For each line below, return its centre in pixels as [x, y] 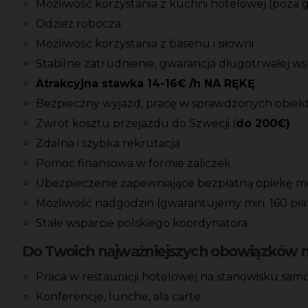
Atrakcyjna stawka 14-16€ [111, 84]
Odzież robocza [78, 24]
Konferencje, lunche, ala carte [118, 297]
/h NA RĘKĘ [222, 84]
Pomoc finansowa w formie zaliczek [133, 164]
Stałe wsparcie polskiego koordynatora [142, 223]
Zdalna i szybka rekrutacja [108, 144]
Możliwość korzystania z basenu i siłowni [145, 44]
